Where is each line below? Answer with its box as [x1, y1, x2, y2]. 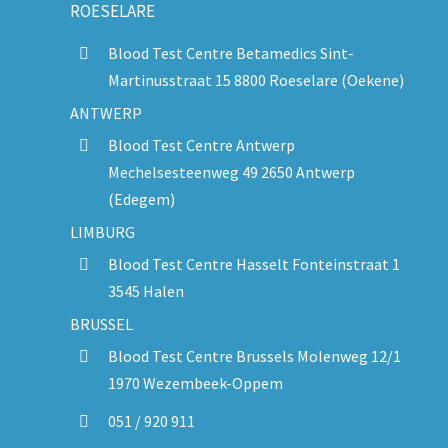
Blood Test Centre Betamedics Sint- [108, 43, 355, 64]
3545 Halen [108, 281, 185, 302]
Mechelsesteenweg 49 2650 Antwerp [108, 162, 356, 183]
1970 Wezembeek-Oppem [108, 373, 284, 394]
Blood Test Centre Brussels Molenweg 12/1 [108, 346, 402, 367]
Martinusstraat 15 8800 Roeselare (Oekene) [108, 70, 405, 91]
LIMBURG [70, 221, 135, 242]
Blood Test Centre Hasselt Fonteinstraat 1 [108, 254, 401, 275]
